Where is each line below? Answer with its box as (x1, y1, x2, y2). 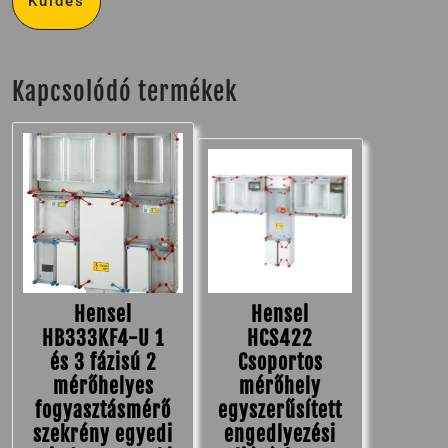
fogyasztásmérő (35, 397, 171, 423)
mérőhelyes (52, 373, 154, 399)
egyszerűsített (218, 397, 342, 423)
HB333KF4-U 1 (42, 325, 164, 351)
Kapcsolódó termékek (12, 75, 238, 107)
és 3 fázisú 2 (49, 349, 157, 375)
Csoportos (237, 349, 323, 375)
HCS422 (247, 325, 313, 351)
